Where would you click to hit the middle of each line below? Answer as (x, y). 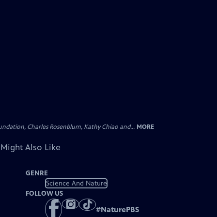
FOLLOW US (45, 194)
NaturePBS (120, 210)
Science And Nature (76, 183)
